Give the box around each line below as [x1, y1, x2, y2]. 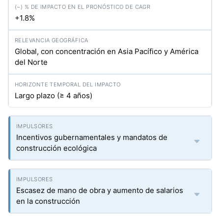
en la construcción [16, 196, 80, 206]
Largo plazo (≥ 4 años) [15, 91, 92, 100]
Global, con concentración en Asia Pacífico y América [15, 47, 198, 56]
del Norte [15, 57, 48, 67]
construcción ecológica [16, 143, 97, 153]
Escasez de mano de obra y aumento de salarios [16, 186, 183, 195]
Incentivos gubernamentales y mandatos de [16, 133, 167, 142]
